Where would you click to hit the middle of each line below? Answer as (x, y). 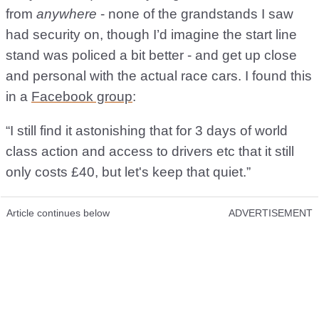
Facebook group (82, 97)
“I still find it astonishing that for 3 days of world (147, 131)
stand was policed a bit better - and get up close (151, 56)
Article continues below (58, 213)
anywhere (67, 14)
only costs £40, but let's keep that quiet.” (128, 172)
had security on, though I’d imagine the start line (151, 35)
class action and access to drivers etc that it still (150, 152)
